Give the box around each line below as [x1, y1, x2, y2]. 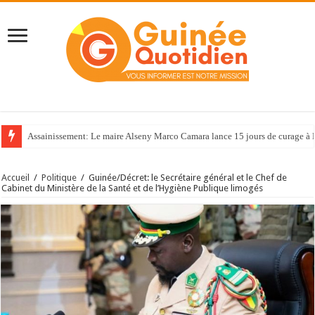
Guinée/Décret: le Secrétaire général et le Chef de [89, 172, 288, 184]
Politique [41, 172, 77, 184]
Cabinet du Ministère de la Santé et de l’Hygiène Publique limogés [1, 183, 264, 194]
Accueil [1, 172, 30, 184]
